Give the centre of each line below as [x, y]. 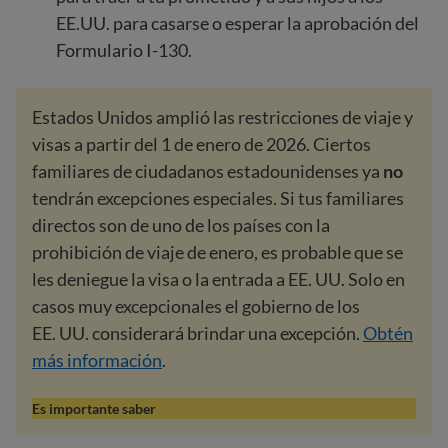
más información [97, 360]
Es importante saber [94, 408]
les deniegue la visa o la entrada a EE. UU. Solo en [218, 279]
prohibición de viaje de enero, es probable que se [217, 252]
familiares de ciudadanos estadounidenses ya [206, 171]
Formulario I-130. [124, 50]
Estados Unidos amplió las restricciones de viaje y [222, 117]
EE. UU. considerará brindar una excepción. [197, 333]
